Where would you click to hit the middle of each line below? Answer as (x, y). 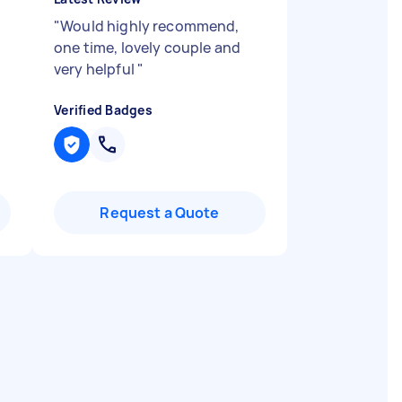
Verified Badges (103, 110)
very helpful (96, 69)
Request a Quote (160, 213)
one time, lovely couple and (148, 48)
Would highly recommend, (150, 26)
